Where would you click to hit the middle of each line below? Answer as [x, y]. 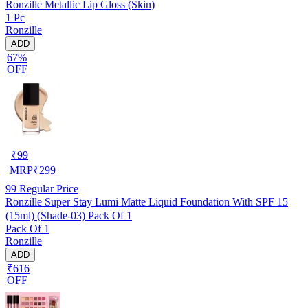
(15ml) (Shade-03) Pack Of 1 [69, 215]
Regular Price [47, 188]
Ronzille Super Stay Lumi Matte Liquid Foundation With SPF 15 [147, 201]
